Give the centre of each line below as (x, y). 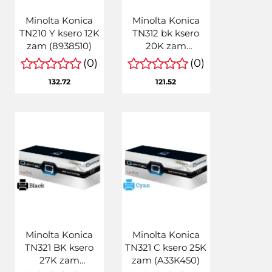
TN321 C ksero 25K (166, 247)
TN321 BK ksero (59, 247)
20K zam (166, 46)
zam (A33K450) (166, 260)
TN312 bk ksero (166, 33)
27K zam (59, 260)
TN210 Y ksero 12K (59, 33)
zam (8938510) (59, 46)
